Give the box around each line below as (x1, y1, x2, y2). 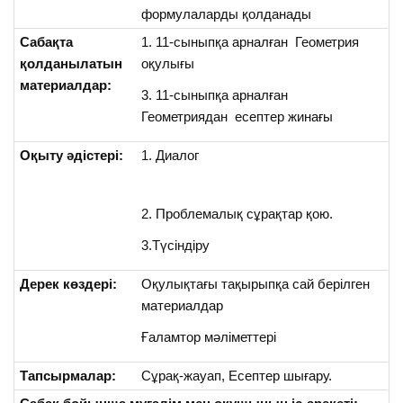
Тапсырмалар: (20, 367, 117, 383)
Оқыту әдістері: (20, 147, 124, 163)
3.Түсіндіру (141, 237, 210, 254)
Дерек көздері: (20, 275, 118, 291)
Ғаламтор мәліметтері (141, 329, 277, 345)
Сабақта (20, 33, 74, 49)
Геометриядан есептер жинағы (141, 109, 334, 124)
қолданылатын (20, 55, 123, 71)
